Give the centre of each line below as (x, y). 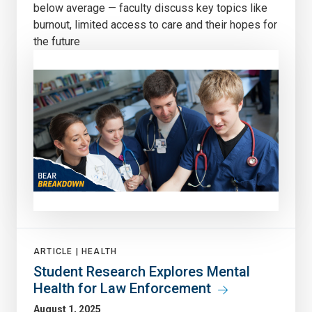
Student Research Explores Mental (142, 271)
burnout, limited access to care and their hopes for (155, 24)
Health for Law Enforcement (122, 288)
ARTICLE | (57, 251)
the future (57, 41)
